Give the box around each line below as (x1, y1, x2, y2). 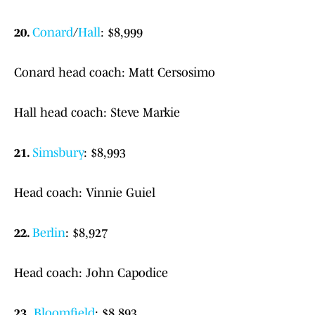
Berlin (32, 226, 65, 240)
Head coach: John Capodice (14, 266, 168, 281)
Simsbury (32, 146, 84, 160)
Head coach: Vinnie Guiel (14, 186, 155, 200)
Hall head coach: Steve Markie (14, 105, 180, 120)
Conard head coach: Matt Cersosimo (14, 65, 215, 80)
